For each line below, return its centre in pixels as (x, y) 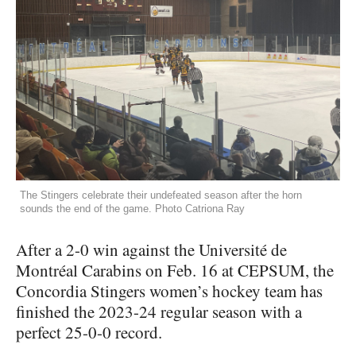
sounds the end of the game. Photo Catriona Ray (132, 208)
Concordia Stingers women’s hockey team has (169, 290)
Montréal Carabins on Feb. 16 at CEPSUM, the (175, 270)
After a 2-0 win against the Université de (151, 249)
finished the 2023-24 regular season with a (159, 311)
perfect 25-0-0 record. (89, 332)
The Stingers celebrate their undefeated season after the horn (161, 195)
